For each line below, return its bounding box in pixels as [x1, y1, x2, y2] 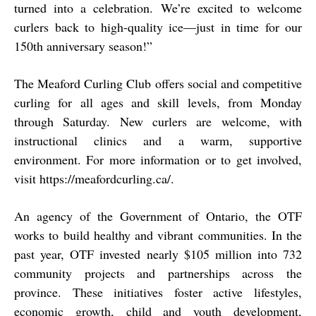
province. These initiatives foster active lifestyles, [14, 284, 302, 301]
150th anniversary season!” [14, 37, 152, 55]
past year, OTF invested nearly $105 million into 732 [14, 245, 302, 263]
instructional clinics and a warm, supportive [14, 132, 302, 150]
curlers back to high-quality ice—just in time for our [14, 18, 302, 36]
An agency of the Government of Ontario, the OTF [14, 207, 302, 225]
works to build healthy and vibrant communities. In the [14, 226, 302, 244]
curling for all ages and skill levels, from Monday [14, 94, 302, 111]
